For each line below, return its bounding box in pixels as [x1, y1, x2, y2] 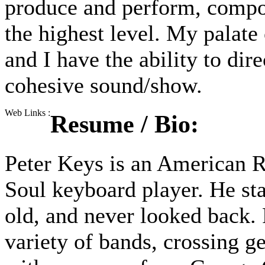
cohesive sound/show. [5, 73, 202, 98]
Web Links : [5, 108, 50, 118]
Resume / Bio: [50, 111, 199, 138]
